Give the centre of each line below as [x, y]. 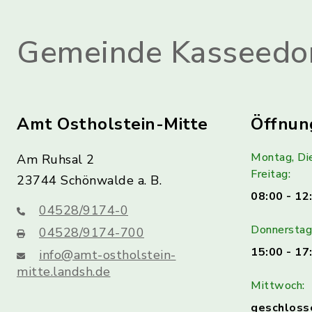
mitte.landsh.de [64, 272]
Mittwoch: [278, 286]
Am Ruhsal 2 [56, 159]
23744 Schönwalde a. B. [89, 180]
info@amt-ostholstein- [108, 255]
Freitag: [271, 174]
